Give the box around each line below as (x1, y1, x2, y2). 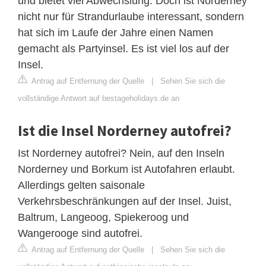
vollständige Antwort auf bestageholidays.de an (18, 93, 179, 103)
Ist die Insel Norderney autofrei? (18, 121, 232, 140)
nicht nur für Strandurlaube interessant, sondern (18, 10, 244, 23)
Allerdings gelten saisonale (18, 179, 145, 191)
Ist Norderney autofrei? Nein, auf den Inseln (18, 147, 224, 159)
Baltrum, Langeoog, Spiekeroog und (18, 211, 189, 223)
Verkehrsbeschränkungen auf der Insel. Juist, (18, 195, 232, 207)
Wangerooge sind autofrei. (18, 227, 142, 239)
